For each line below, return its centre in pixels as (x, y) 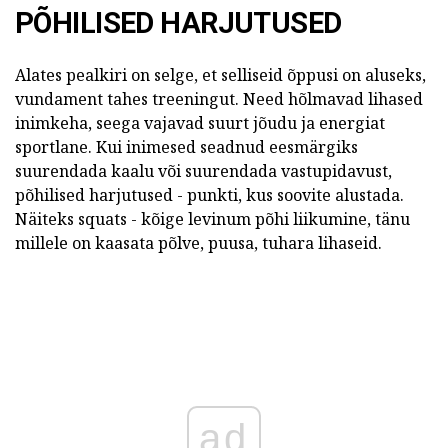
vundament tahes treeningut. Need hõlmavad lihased (219, 99)
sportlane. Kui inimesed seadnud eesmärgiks (186, 147)
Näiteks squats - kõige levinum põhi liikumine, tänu (212, 219)
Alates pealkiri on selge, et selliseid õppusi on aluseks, (220, 75)
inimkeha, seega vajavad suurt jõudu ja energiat (200, 123)
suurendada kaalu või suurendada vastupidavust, (203, 171)
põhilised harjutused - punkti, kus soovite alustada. (209, 195)
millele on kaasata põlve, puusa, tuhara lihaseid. (198, 243)
